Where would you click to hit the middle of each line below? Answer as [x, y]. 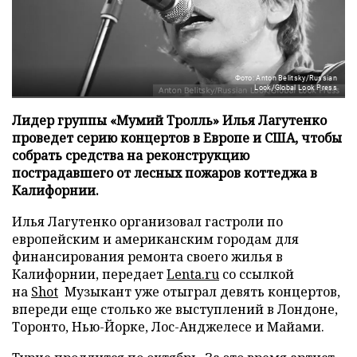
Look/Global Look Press [296, 87]
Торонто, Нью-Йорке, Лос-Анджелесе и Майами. [168, 326]
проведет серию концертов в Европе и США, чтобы [177, 137]
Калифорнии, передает [89, 274]
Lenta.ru [193, 274]
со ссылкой [257, 274]
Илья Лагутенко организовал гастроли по [147, 221]
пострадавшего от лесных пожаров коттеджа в [165, 173]
